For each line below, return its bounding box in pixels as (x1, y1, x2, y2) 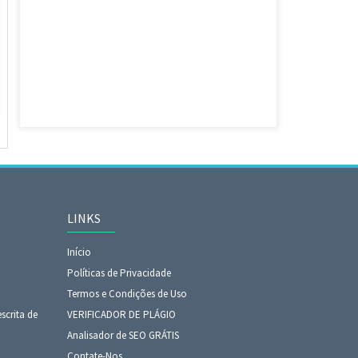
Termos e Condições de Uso (66, 287, 187, 300)
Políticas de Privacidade (66, 266, 171, 280)
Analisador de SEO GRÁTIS (66, 328, 179, 342)
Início (66, 245, 91, 259)
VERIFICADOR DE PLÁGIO (66, 308, 176, 321)
